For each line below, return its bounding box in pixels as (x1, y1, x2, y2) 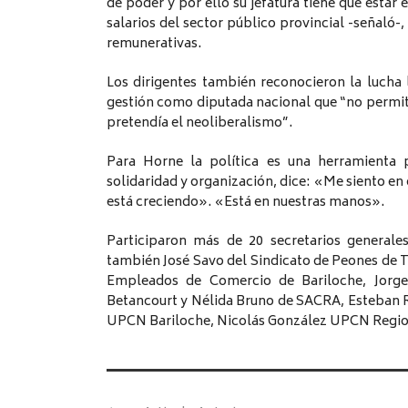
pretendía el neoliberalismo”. (107, 112, 292, 136)
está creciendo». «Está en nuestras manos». (107, 191, 384, 215)
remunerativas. (107, 33, 201, 56)
